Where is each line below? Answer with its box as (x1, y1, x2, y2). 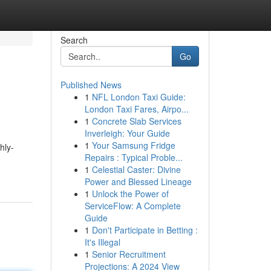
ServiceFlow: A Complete (84, 200, 181, 212)
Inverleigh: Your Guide (84, 127, 170, 139)
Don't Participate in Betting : (91, 224, 198, 236)
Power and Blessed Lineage (84, 175, 192, 188)
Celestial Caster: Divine (91, 163, 181, 175)
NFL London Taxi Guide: (91, 91, 186, 103)
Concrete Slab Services (91, 115, 181, 127)
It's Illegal (84, 236, 120, 248)
